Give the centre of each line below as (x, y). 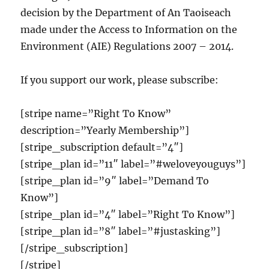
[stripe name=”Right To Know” (96, 113)
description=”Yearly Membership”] (105, 130)
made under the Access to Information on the (129, 29)
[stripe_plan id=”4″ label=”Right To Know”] (128, 214)
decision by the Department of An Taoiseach (126, 13)
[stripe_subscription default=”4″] (102, 147)
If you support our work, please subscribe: (120, 80)
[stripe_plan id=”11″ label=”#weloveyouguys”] (133, 164)
